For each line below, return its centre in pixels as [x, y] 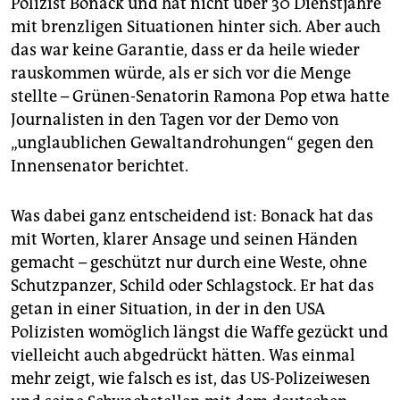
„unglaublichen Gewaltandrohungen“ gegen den [192, 142]
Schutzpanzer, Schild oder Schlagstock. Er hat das [192, 285]
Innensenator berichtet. [100, 166]
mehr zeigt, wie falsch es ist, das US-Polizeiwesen [191, 378]
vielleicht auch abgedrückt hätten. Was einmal [183, 355]
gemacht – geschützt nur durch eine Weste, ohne [189, 262]
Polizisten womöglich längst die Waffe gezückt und [200, 332]
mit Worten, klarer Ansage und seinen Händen [184, 239]
